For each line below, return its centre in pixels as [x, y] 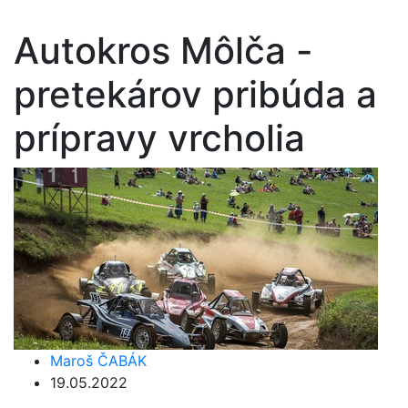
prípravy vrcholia [159, 138]
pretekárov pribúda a [195, 94]
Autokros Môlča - [163, 51]
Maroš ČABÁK [98, 361]
